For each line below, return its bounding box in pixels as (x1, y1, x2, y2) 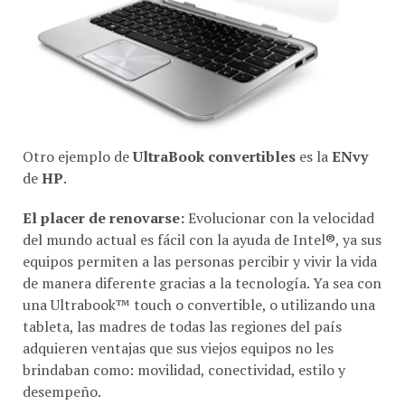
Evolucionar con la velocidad (184, 186, 374, 207)
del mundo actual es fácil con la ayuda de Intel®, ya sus (23, 208, 381, 229)
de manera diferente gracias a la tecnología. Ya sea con (23, 251, 381, 272)
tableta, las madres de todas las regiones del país (23, 295, 342, 316)
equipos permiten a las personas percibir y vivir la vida (23, 230, 377, 250)
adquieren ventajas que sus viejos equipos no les (23, 316, 334, 337)
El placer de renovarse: (23, 186, 184, 207)
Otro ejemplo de (23, 125, 133, 146)
